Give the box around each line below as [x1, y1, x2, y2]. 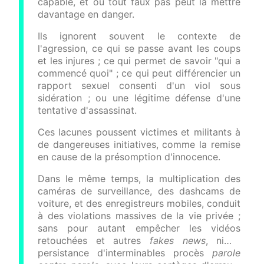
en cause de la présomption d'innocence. [38, 151, 220, 163]
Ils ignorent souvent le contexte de [38, 30, 240, 42]
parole [212, 247, 240, 259]
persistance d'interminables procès [38, 247, 212, 259]
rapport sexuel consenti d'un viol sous [38, 80, 240, 91]
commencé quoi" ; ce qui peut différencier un [38, 67, 240, 79]
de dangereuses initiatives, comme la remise [38, 138, 240, 150]
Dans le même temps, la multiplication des [38, 173, 240, 184]
